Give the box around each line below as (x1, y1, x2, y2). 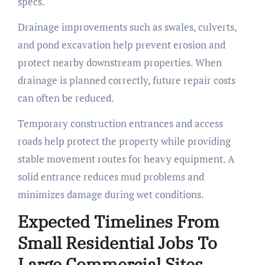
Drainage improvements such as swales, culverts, (17, 20, 237, 34)
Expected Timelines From (17, 211, 219, 233)
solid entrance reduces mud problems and (17, 170, 204, 184)
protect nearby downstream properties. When (17, 56, 222, 70)
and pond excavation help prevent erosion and (17, 38, 225, 52)
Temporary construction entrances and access (17, 117, 223, 131)
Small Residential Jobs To (17, 232, 217, 254)
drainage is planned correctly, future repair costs (17, 73, 235, 88)
